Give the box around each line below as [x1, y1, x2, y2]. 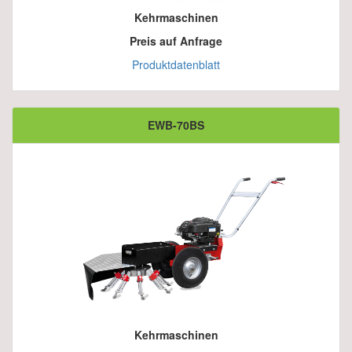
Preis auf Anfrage [130, 33, 222, 49]
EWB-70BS [148, 117, 204, 134]
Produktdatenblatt [132, 57, 220, 73]
